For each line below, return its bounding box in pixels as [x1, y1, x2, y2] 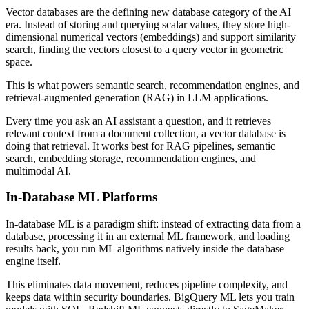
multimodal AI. [6, 164, 71, 177]
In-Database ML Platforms [6, 190, 157, 205]
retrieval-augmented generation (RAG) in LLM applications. [6, 91, 268, 103]
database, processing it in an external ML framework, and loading [6, 230, 290, 243]
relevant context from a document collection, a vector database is [6, 127, 286, 139]
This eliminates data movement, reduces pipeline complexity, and [6, 279, 288, 291]
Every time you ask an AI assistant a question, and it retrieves [6, 114, 271, 127]
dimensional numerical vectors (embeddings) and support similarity [6, 30, 296, 43]
